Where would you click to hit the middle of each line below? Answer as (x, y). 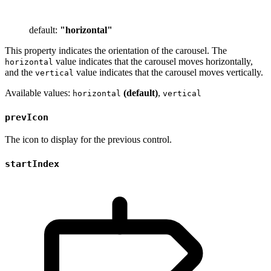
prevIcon (27, 117)
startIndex (32, 164)
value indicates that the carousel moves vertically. (168, 72)
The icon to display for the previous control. (88, 140)
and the (20, 72)
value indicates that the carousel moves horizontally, (153, 61)
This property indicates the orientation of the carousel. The (116, 50)
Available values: (39, 93)
